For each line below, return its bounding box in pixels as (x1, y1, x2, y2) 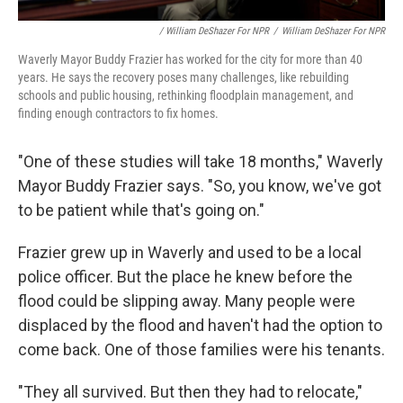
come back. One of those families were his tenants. (18, 340, 385, 359)
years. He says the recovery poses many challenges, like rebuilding (18, 70, 349, 85)
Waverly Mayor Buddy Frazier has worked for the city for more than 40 (18, 52, 363, 67)
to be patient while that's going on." (18, 201, 264, 219)
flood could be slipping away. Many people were (18, 291, 355, 310)
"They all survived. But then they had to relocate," (18, 382, 363, 401)
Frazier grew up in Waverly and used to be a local (18, 243, 362, 262)
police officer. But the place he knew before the (18, 267, 353, 286)
